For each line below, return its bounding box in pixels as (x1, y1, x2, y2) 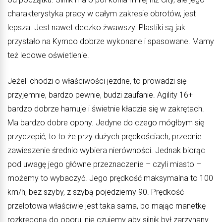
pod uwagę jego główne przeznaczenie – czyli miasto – (7, 160, 201, 169)
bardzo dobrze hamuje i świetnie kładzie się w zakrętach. (7, 104, 204, 114)
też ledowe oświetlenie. (7, 51, 89, 60)
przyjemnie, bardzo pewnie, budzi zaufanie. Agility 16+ (7, 90, 193, 100)
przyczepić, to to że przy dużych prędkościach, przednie (7, 132, 202, 142)
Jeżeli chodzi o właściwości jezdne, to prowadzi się (7, 76, 186, 86)
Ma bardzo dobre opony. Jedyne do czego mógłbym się (7, 118, 204, 128)
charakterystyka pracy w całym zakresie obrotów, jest (7, 9, 196, 19)
